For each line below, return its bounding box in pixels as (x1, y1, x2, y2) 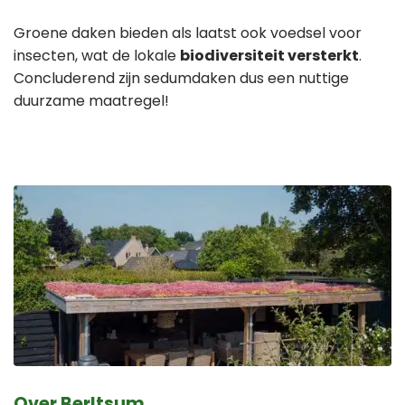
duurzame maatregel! (14, 89, 169, 111)
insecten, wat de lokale (14, 44, 180, 66)
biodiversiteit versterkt (180, 44, 359, 66)
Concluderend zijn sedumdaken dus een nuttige (14, 67, 349, 89)
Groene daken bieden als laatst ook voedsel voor (14, 22, 362, 43)
